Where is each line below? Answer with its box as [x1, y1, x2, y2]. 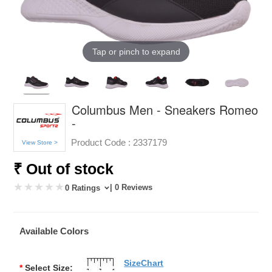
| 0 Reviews [110, 182, 153, 192]
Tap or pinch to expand [92, 46, 180, 56]
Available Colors [19, 225, 89, 236]
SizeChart [124, 257, 164, 268]
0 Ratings [65, 183, 103, 192]
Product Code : [71, 137, 131, 148]
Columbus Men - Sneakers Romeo [72, 100, 259, 118]
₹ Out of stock [13, 160, 114, 177]
